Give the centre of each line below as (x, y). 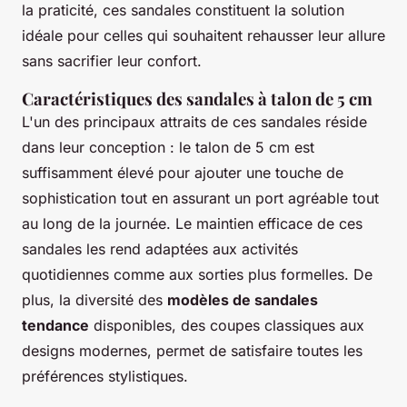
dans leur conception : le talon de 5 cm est (168, 147)
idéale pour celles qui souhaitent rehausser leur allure (203, 35)
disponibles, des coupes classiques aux (227, 325)
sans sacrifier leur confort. (112, 60)
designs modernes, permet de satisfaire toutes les (192, 350)
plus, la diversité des (94, 299)
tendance (55, 325)
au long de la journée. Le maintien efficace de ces (192, 223)
